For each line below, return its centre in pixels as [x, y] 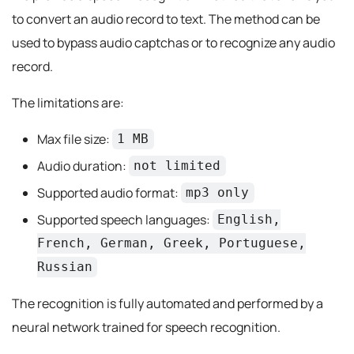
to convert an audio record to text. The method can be [166, 19]
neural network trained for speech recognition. [146, 327]
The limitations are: [68, 102]
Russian [65, 267]
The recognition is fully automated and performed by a [168, 303]
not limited [177, 166]
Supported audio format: [109, 192]
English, [249, 220]
